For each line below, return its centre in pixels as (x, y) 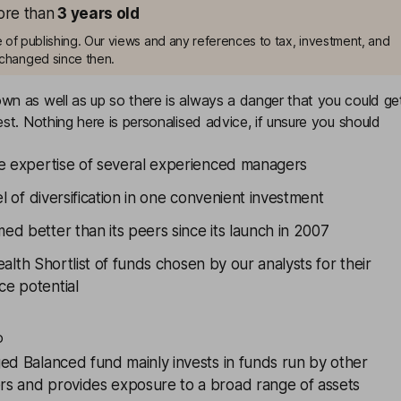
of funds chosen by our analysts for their (231, 264)
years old (105, 13)
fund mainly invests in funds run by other (227, 363)
